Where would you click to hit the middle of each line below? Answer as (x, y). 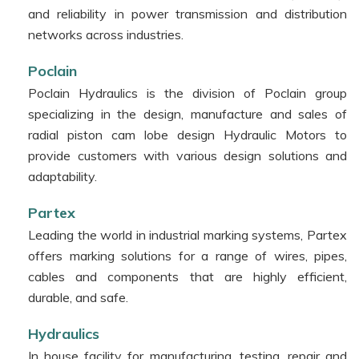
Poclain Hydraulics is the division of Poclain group (188, 93)
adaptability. (63, 176)
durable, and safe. (78, 297)
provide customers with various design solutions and (188, 155)
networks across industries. (106, 34)
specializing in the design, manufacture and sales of (188, 113)
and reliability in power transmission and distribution (188, 13)
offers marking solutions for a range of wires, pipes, (188, 255)
